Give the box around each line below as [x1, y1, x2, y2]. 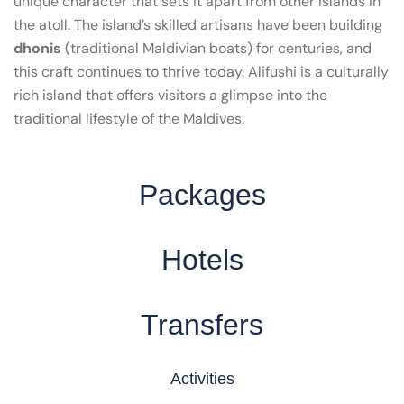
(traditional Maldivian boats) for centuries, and [61, 38, 372, 58]
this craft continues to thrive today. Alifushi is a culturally [14, 61, 389, 81]
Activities [170, 369, 234, 388]
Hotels [161, 243, 243, 276]
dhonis [14, 38, 61, 58]
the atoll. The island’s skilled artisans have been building [14, 14, 382, 34]
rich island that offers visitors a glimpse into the [14, 85, 327, 105]
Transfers [141, 308, 263, 341]
